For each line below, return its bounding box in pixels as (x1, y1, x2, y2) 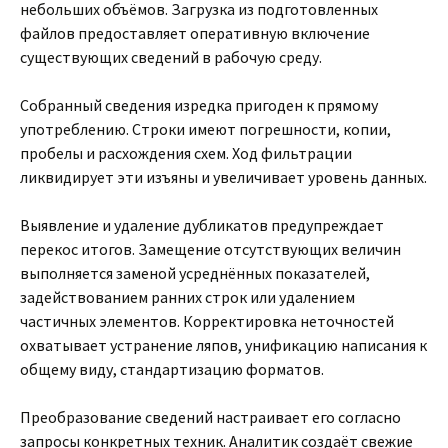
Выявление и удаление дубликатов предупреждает (20, 215, 384, 235)
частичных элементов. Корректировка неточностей (20, 311, 394, 331)
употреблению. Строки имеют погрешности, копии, (20, 119, 391, 139)
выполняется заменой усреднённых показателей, (20, 263, 370, 283)
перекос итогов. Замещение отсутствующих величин (20, 239, 401, 259)
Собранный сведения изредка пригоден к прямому (20, 95, 378, 115)
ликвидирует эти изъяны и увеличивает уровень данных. (20, 167, 427, 187)
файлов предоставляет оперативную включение (20, 23, 370, 43)
